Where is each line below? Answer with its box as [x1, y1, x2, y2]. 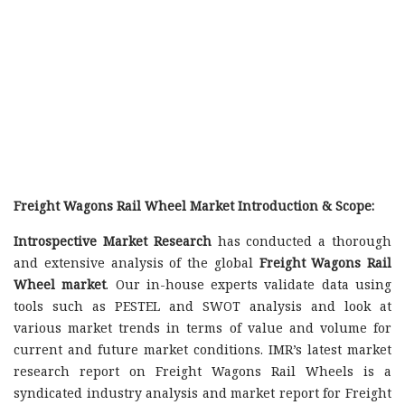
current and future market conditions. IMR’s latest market [14, 341, 391, 358]
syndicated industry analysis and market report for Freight [14, 384, 391, 401]
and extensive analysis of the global [14, 254, 259, 271]
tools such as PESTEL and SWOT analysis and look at [14, 297, 391, 315]
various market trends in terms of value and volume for [14, 319, 391, 336]
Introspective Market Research [14, 232, 212, 250]
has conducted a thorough [211, 232, 392, 250]
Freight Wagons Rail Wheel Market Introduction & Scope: [14, 197, 374, 214]
